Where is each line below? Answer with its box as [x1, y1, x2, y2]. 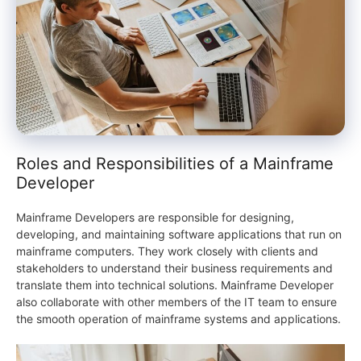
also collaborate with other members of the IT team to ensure [16, 295, 337, 309]
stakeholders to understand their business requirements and [16, 261, 333, 276]
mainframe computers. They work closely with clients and [16, 244, 318, 259]
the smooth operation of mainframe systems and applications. [16, 312, 341, 326]
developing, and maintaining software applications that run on [16, 227, 342, 242]
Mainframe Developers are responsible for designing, [16, 210, 294, 225]
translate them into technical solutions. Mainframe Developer [16, 278, 334, 293]
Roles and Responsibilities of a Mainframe [16, 154, 334, 174]
